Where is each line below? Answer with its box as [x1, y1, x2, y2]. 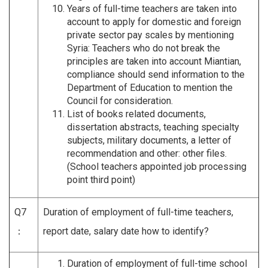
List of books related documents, [67, 108, 206, 120]
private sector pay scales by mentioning [67, 29, 234, 41]
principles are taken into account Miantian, [67, 55, 241, 67]
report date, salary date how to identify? [43, 225, 209, 237]
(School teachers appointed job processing [67, 160, 246, 172]
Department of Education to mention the [67, 81, 233, 93]
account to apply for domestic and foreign [67, 16, 241, 28]
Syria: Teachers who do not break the [67, 42, 220, 54]
